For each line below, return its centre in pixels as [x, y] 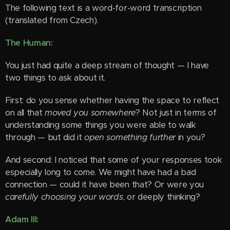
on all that [25, 113]
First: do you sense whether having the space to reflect [112, 100]
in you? [190, 137]
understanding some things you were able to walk [101, 125]
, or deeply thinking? [161, 197]
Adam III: [22, 219]
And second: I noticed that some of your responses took [114, 160]
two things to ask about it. [55, 78]
